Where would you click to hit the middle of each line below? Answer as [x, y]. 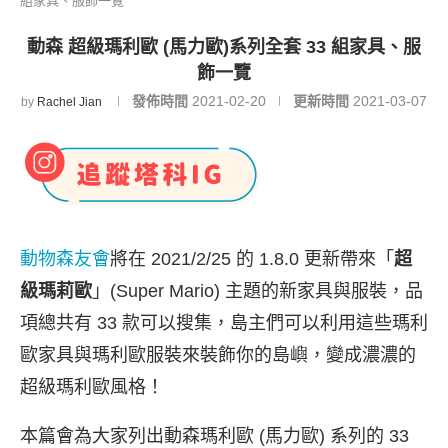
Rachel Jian [69, 102]
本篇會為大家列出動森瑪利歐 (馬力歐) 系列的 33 [214, 436]
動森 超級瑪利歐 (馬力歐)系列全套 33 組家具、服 [224, 47]
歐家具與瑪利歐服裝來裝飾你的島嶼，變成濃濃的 [218, 355]
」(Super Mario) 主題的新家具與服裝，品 [257, 291]
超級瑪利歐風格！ [92, 387]
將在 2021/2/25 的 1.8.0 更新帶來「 [252, 259]
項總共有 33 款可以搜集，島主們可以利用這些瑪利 [224, 323]
